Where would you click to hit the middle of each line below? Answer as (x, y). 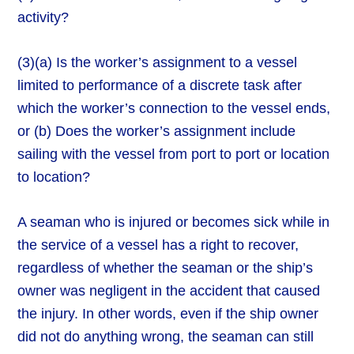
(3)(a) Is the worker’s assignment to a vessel (158, 63)
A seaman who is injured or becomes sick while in (174, 222)
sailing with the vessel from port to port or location (174, 154)
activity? (43, 18)
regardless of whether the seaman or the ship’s (166, 268)
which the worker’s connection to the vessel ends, (174, 109)
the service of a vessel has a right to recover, (158, 245)
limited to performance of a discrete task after (160, 86)
